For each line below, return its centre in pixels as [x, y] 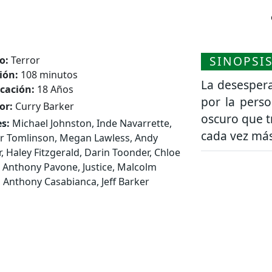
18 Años [54, 89]
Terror [24, 60]
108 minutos [48, 74]
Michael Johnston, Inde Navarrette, [91, 123]
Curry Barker [43, 106]
